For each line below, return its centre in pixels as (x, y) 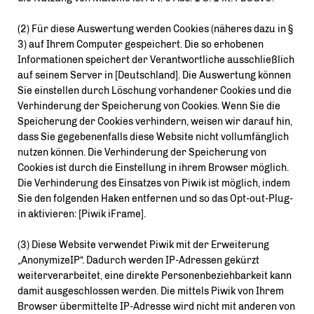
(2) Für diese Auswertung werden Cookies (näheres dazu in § (155, 29)
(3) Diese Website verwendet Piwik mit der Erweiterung (143, 245)
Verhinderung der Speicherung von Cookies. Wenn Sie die (149, 106)
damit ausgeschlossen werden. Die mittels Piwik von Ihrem (151, 291)
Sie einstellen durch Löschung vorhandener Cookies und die (155, 91)
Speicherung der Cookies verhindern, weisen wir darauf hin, (155, 122)
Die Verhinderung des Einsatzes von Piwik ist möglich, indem (154, 183)
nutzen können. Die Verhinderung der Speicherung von (142, 152)
